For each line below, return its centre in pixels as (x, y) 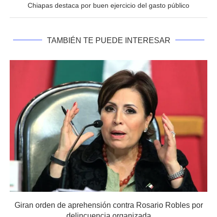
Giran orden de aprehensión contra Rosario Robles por (108, 205)
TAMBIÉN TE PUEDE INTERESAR (108, 40)
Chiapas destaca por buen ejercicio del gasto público (108, 5)
